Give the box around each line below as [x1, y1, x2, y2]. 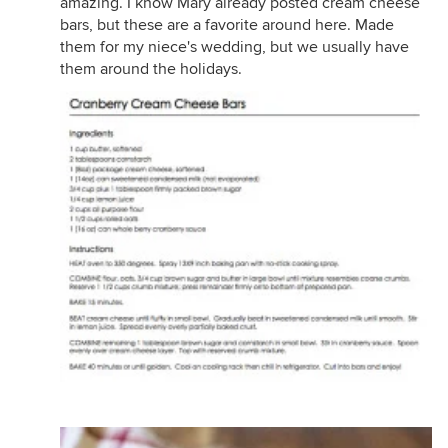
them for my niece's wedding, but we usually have [60, 37, 409, 57]
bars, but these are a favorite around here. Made [60, 15, 394, 35]
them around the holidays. [60, 59, 242, 79]
